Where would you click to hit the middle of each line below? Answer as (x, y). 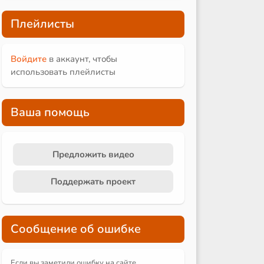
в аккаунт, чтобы (82, 59)
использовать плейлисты (63, 72)
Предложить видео (93, 154)
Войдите (29, 59)
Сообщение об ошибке (76, 229)
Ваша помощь (50, 112)
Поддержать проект (93, 181)
